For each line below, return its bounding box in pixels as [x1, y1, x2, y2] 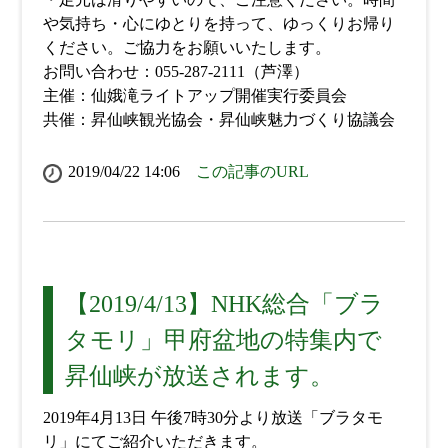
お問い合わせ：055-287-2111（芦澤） [42, 63, 309, 81]
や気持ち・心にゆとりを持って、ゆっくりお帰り [42, 15, 395, 33]
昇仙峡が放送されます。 [64, 363, 334, 390]
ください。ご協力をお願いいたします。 [42, 39, 331, 57]
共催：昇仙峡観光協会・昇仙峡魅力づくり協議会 [42, 111, 395, 129]
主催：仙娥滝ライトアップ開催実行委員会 [42, 87, 347, 105]
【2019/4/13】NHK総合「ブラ [64, 291, 384, 318]
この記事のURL [195, 163, 309, 181]
